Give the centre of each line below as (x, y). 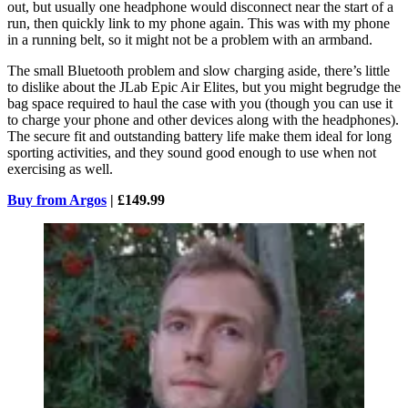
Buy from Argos (57, 199)
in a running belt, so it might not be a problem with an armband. (190, 39)
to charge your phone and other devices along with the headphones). (203, 119)
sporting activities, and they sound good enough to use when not (192, 152)
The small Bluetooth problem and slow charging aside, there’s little (199, 70)
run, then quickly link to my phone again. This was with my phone (199, 23)
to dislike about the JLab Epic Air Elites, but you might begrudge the (204, 87)
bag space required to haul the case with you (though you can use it (200, 103)
